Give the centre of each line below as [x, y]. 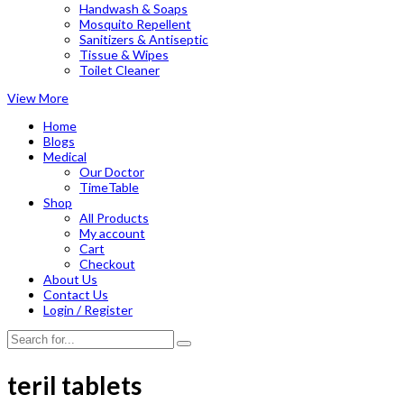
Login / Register [88, 309]
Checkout [107, 263]
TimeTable [109, 187]
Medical [65, 156]
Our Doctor [112, 171]
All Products [114, 217]
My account [112, 233]
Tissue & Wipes [124, 54]
